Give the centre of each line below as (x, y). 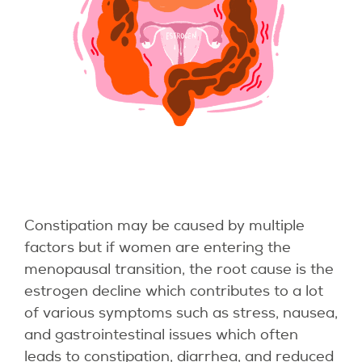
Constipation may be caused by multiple (164, 226)
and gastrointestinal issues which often (161, 335)
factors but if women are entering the (158, 248)
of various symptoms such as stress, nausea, (181, 313)
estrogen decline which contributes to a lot (174, 291)
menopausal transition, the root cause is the (179, 269)
